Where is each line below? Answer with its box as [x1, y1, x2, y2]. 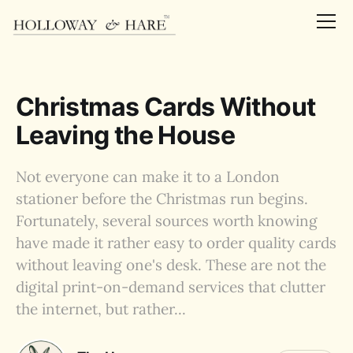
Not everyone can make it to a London [16, 167, 280, 186]
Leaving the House [16, 120, 236, 150]
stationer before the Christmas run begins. [16, 189, 308, 208]
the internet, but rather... [16, 299, 186, 318]
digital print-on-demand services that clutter [16, 277, 325, 296]
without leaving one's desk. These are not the [16, 255, 326, 274]
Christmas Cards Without [16, 91, 316, 122]
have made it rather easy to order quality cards [16, 233, 336, 252]
